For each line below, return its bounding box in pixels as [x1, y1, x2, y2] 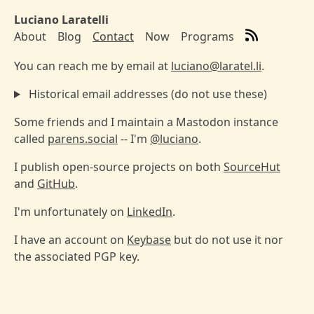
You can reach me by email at [14, 58, 171, 74]
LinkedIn [127, 204, 172, 219]
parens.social [48, 131, 118, 146]
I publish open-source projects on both [14, 159, 224, 175]
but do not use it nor [171, 232, 283, 247]
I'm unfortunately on [14, 204, 127, 219]
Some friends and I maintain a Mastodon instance [14, 114, 278, 130]
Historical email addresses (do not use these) [25, 86, 267, 102]
